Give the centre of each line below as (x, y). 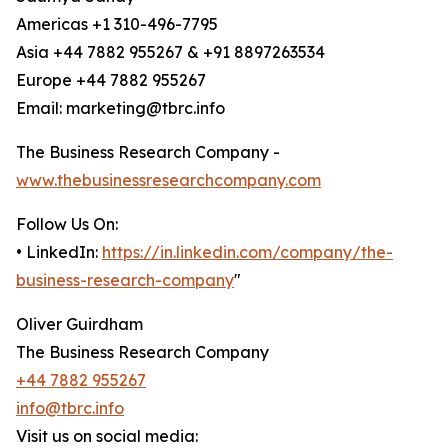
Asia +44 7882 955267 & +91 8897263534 (170, 52)
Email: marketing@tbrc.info (120, 108)
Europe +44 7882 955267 (111, 80)
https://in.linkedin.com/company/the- (247, 252)
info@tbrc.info (70, 408)
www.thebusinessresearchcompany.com (168, 180)
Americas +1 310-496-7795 (117, 24)
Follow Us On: (67, 224)
